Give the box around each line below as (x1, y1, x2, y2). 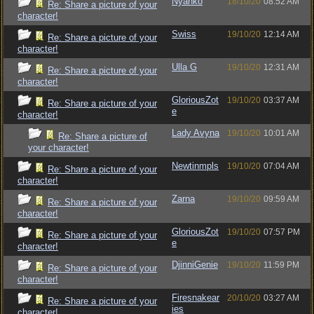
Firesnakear (172, 292, 219, 303)
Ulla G (172, 62, 197, 72)
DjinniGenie (172, 259, 218, 270)
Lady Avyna (172, 128, 219, 138)
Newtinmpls (172, 161, 219, 171)
